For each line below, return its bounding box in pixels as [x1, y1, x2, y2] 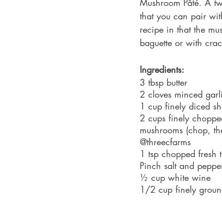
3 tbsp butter [140, 76, 187, 88]
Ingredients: [140, 63, 184, 75]
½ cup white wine [140, 171, 211, 183]
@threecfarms [140, 136, 191, 148]
